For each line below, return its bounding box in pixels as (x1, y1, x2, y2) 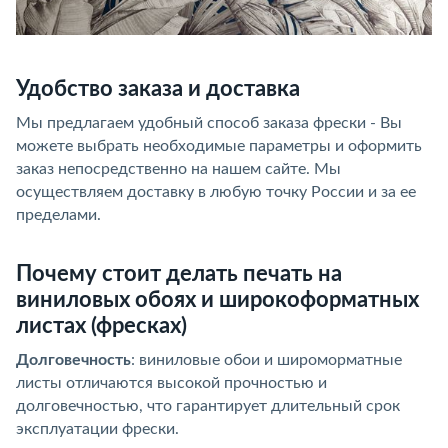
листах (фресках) (16, 314, 187, 337)
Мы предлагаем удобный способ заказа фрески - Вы (16, 114, 402, 131)
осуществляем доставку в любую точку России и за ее (16, 183, 416, 200)
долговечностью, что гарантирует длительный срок (16, 397, 400, 414)
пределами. (16, 206, 101, 223)
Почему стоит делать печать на (16, 262, 342, 285)
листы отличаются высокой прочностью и (16, 374, 327, 391)
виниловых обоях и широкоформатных (16, 288, 419, 311)
